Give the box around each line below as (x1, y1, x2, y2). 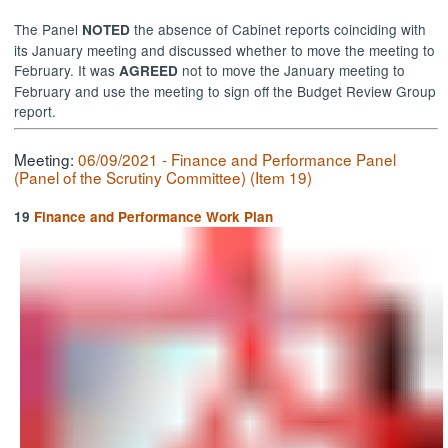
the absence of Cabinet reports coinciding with (130, 19, 427, 40)
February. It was (14, 60, 120, 81)
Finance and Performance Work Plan (34, 206, 274, 226)
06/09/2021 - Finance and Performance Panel (78, 148, 397, 171)
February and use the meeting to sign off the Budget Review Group (14, 81, 437, 102)
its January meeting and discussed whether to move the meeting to (14, 40, 436, 61)
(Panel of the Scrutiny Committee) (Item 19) (14, 166, 313, 189)
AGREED (119, 61, 179, 81)
